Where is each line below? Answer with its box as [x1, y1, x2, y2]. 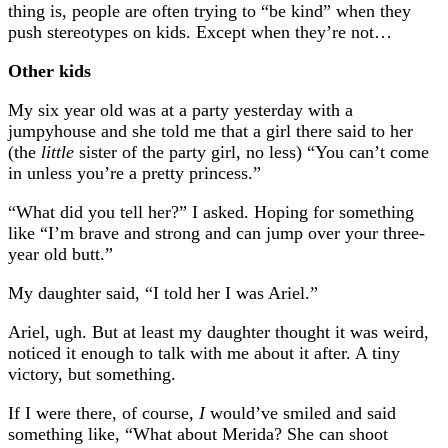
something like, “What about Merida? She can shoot [8, 424, 388, 445]
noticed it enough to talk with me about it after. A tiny [8, 343, 400, 364]
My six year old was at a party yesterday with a [8, 100, 353, 121]
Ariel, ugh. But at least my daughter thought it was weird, [8, 322, 429, 343]
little [36, 142, 74, 163]
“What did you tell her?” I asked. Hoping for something [8, 202, 414, 223]
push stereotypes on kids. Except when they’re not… [8, 22, 392, 43]
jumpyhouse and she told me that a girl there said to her [8, 121, 413, 142]
